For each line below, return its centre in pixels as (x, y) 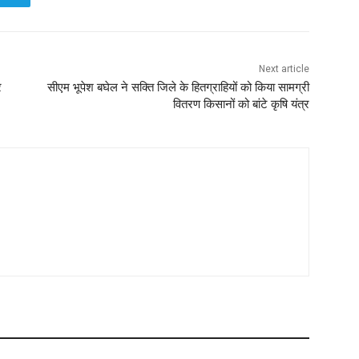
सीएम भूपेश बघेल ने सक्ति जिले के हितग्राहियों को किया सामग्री (178, 87)
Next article (284, 69)
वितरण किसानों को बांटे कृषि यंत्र (241, 104)
